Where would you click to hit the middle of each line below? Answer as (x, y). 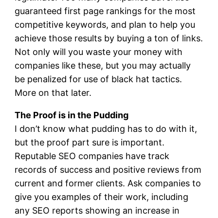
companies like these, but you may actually (103, 65)
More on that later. (53, 92)
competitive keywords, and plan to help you (105, 24)
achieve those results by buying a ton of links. (109, 38)
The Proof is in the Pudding (72, 115)
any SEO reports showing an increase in (97, 210)
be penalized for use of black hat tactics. (99, 79)
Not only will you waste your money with (99, 52)
